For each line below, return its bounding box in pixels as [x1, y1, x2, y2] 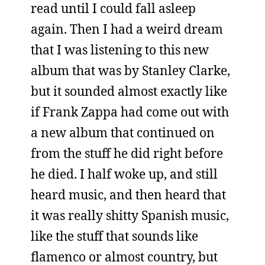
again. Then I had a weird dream [31, 21, 223, 37]
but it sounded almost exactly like [31, 83, 227, 99]
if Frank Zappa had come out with [31, 104, 229, 120]
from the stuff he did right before [31, 145, 223, 161]
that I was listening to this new [31, 41, 209, 58]
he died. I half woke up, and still [31, 166, 218, 182]
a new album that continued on [31, 124, 215, 141]
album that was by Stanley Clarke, [31, 62, 230, 79]
